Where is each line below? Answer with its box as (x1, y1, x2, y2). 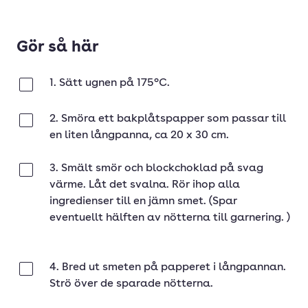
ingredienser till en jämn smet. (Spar (49, 196, 237, 207)
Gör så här (16, 40, 99, 56)
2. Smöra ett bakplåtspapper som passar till (49, 113, 286, 124)
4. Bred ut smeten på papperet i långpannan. (49, 262, 286, 273)
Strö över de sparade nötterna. (49, 278, 213, 289)
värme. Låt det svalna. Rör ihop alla (49, 179, 240, 190)
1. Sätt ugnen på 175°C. (49, 78, 170, 89)
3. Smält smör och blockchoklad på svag (49, 163, 263, 174)
